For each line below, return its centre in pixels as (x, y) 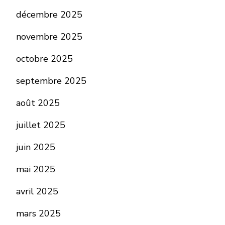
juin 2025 (36, 147)
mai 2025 (36, 170)
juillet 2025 (41, 125)
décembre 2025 (49, 15)
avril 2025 (37, 192)
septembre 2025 (51, 81)
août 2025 (38, 103)
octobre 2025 (44, 59)
